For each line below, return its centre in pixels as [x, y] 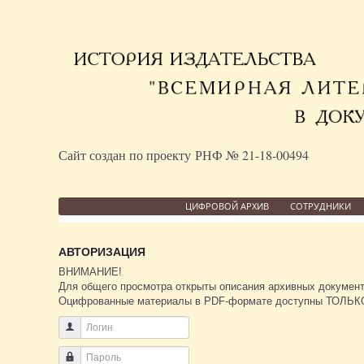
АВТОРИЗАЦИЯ [102, 251]
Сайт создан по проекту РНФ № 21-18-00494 [184, 154]
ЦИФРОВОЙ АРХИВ [227, 206]
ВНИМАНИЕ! [90, 271]
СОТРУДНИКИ [320, 206]
